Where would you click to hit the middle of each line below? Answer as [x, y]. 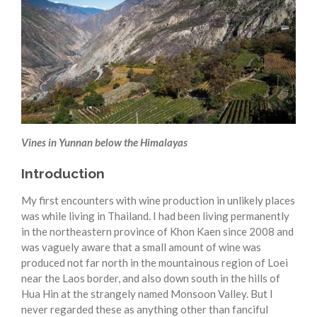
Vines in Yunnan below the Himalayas [104, 142]
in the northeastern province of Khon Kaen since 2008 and [157, 232]
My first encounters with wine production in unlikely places [158, 201]
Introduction [63, 174]
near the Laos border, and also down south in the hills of [151, 278]
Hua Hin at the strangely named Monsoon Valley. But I [147, 294]
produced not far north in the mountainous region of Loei [155, 263]
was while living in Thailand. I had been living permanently [155, 216]
